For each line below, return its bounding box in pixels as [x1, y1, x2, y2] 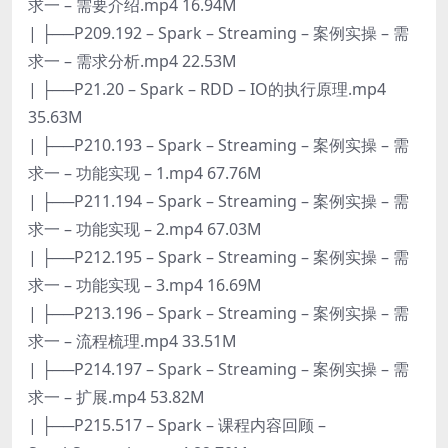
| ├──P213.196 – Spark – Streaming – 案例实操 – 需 [28, 301, 409, 324]
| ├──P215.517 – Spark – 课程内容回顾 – [28, 413, 326, 436]
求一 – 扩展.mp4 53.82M [28, 385, 205, 408]
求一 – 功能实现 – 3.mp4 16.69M [28, 273, 262, 296]
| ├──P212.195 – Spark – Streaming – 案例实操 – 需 [28, 245, 409, 268]
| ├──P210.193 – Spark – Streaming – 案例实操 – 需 [28, 133, 409, 156]
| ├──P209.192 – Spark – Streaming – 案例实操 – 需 [28, 21, 409, 44]
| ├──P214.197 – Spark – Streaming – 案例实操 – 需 [28, 357, 409, 380]
